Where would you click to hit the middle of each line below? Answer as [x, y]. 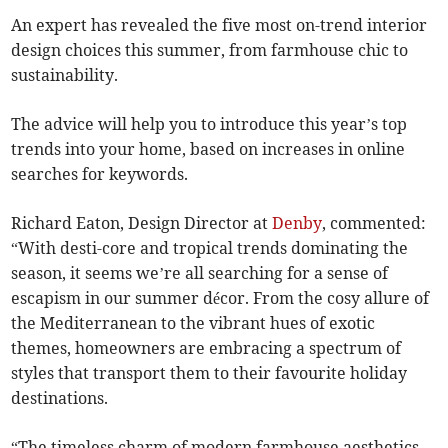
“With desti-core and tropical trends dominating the [210, 248]
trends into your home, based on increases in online [208, 149]
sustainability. [65, 75]
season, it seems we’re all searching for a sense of [200, 273]
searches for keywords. [100, 174]
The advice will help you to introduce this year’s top [209, 124]
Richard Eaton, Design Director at [142, 223]
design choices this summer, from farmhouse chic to [210, 50]
